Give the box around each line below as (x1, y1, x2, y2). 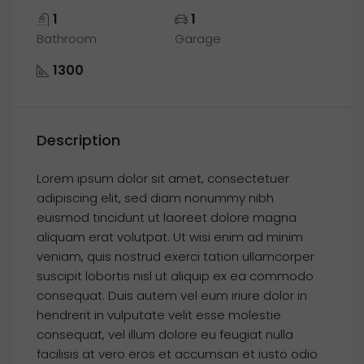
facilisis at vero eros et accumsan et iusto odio (37, 345, 318, 362)
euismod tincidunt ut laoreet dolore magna (37, 209, 297, 226)
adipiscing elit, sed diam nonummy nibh (37, 189, 274, 206)
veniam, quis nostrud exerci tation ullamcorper (37, 248, 314, 265)
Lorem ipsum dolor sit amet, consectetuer (37, 170, 289, 187)
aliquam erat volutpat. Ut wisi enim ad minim (37, 228, 303, 245)
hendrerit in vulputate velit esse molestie (37, 306, 281, 323)
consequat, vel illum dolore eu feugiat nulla (37, 326, 293, 343)
